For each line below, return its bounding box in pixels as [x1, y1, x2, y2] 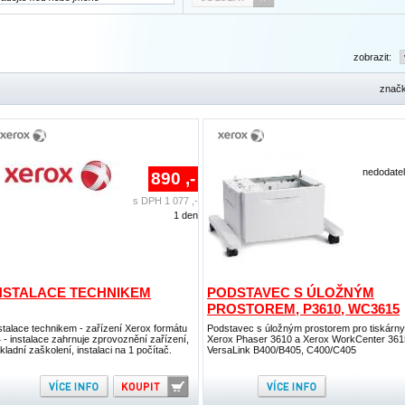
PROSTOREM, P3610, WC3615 [207, 301, 400, 316]
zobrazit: [353, 52, 394, 62]
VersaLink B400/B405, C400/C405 [207, 344, 356, 355]
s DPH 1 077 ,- [133, 195, 198, 206]
